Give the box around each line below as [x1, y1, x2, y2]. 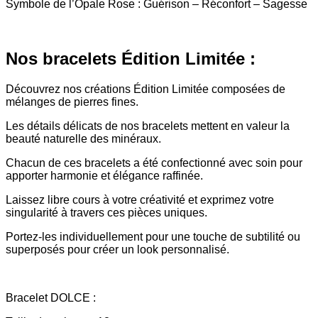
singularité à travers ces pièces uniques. [6, 206, 207, 219]
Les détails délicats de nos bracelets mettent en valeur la [6, 119, 290, 132]
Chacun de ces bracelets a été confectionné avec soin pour [6, 156, 302, 169]
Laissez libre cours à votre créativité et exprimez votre [6, 193, 274, 206]
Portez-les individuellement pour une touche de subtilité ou [6, 230, 300, 243]
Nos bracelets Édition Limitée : [6, 48, 256, 68]
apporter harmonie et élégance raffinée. [6, 169, 203, 182]
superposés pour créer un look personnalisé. [6, 243, 229, 256]
